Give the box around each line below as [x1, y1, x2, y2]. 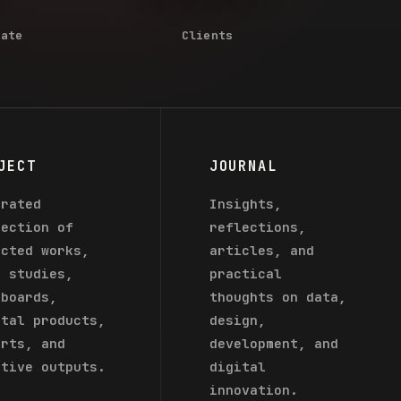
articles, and [209, 241, 314, 259]
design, [209, 311, 266, 328]
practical [209, 264, 282, 282]
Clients [182, 28, 233, 43]
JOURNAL [209, 156, 277, 175]
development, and [209, 334, 338, 352]
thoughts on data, [209, 287, 346, 305]
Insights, [209, 194, 282, 212]
